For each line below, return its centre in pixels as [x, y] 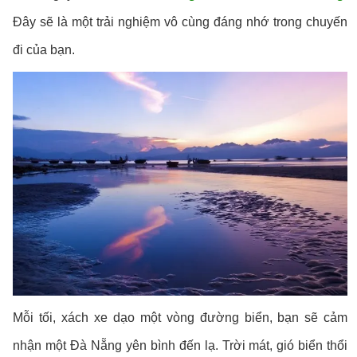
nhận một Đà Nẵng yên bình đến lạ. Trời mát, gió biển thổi [180, 346]
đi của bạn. [44, 50]
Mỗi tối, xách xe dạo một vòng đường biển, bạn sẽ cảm [180, 318]
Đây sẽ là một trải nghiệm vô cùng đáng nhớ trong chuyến [180, 22]
